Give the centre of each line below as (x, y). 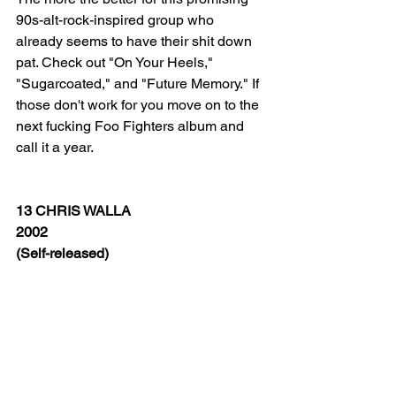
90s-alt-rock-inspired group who (117, 20)
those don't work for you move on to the (139, 105)
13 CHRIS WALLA (73, 211)
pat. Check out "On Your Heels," (116, 62)
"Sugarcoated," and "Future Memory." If (139, 84)
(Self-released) (62, 253)
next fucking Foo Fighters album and (132, 126)
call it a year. (58, 147)
